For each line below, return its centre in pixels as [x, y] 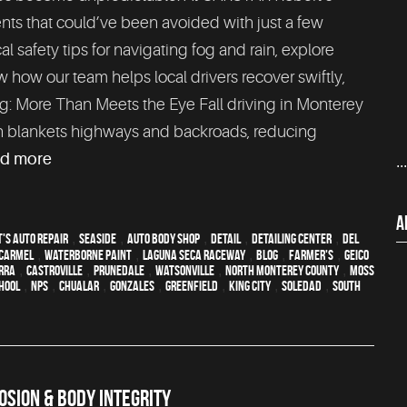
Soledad [302, 285]
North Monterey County [282, 270]
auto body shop [164, 238]
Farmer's [311, 254]
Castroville [55, 270]
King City [250, 285]
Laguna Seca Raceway [194, 254]
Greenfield [192, 285]
